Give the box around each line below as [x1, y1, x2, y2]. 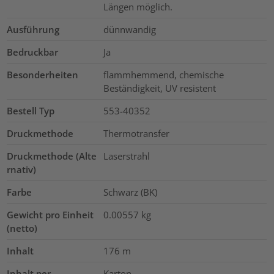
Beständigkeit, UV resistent [103, 82, 216, 95]
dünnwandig [103, 23, 156, 36]
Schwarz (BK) [103, 186, 157, 199]
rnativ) [7, 163, 37, 176]
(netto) [7, 222, 38, 235]
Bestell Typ [7, 105, 55, 117]
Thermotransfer [103, 127, 169, 140]
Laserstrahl [103, 150, 150, 163]
